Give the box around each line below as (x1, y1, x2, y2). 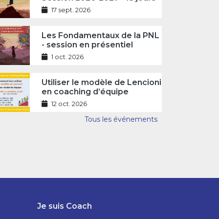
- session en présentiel (41, 40, 133, 49)
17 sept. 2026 (51, 6, 90, 14)
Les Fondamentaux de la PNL (41, 30, 159, 40)
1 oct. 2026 (51, 53, 84, 61)
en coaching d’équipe (41, 87, 129, 96)
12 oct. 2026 (51, 100, 87, 108)
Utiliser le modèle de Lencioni (41, 77, 161, 87)
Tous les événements (85, 115, 157, 124)
